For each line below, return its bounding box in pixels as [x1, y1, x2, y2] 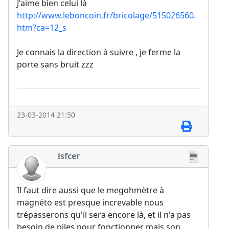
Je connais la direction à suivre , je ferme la [17, 47, 180, 58]
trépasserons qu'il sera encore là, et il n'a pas [17, 209, 191, 220]
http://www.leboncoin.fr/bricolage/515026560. [17, 10, 196, 21]
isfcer [58, 150, 80, 162]
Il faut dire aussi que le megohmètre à [17, 184, 164, 196]
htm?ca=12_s [17, 22, 66, 34]
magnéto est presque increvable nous [17, 196, 164, 208]
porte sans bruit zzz [17, 59, 94, 71]
